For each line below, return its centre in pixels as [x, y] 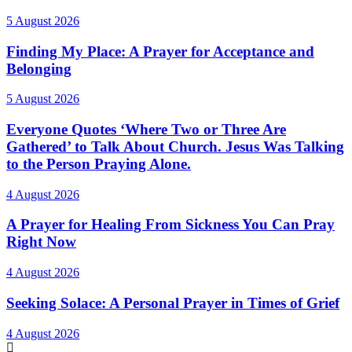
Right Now [41, 242]
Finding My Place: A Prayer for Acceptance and [160, 51]
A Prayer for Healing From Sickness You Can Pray [170, 225]
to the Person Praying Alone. [99, 163]
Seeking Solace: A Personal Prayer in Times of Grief [173, 302]
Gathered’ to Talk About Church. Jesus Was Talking [175, 146]
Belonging [39, 68]
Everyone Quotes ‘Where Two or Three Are [146, 129]
